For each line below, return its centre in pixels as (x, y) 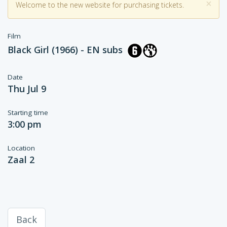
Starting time (28, 112)
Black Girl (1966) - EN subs (65, 49)
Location (21, 148)
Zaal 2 (21, 160)
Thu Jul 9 (27, 89)
